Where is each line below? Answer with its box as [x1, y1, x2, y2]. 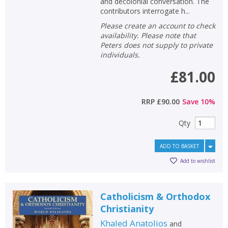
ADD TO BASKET [160, 142, 199, 150]
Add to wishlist [180, 157, 215, 165]
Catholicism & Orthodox [100, 190, 210, 203]
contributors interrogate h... [100, 6, 190, 16]
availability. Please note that [100, 30, 196, 40]
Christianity [100, 202, 154, 215]
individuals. [100, 49, 140, 60]
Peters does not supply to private [100, 40, 213, 50]
